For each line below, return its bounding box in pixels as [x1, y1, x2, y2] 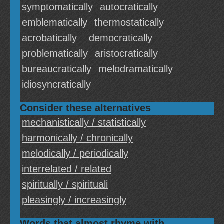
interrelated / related [22, 163, 111, 174]
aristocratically [95, 48, 158, 59]
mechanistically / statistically [22, 117, 146, 128]
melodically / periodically [22, 148, 128, 159]
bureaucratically [22, 63, 91, 74]
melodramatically [98, 63, 173, 74]
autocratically [100, 1, 158, 12]
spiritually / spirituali [22, 179, 108, 190]
